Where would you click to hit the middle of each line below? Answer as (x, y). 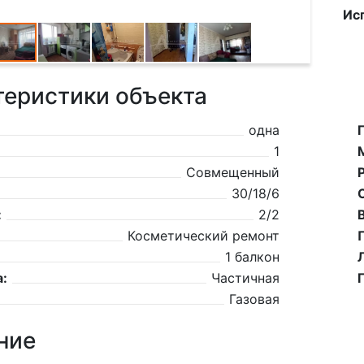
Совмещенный (233, 172)
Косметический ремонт (204, 236)
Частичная (245, 278)
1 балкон (252, 257)
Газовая (254, 299)
